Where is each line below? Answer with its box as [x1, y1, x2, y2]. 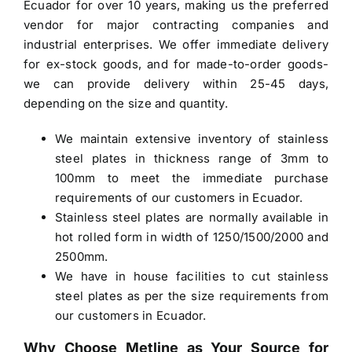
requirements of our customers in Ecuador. [55, 189, 303, 205]
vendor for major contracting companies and [24, 16, 328, 32]
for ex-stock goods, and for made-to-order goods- [24, 56, 328, 71]
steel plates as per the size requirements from [55, 288, 328, 303]
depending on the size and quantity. [24, 95, 228, 111]
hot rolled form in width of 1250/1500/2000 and [55, 229, 328, 244]
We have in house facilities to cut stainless [55, 268, 328, 284]
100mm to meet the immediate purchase [55, 170, 328, 185]
